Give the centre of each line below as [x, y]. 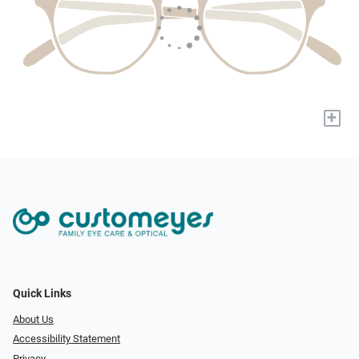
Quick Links [42, 293]
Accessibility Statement [67, 339]
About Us [33, 319]
